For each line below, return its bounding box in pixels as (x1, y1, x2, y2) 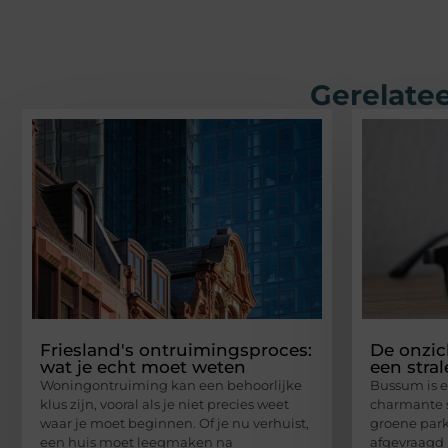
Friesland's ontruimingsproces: (40, 339, 312, 360)
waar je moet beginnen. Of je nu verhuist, (40, 414, 309, 431)
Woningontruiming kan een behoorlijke (40, 376, 302, 393)
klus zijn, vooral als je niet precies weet (40, 395, 289, 412)
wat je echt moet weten (40, 356, 246, 377)
